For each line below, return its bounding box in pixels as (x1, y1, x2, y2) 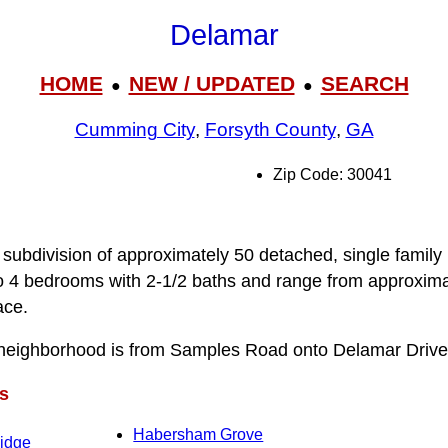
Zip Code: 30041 (273, 166, 392, 183)
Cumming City (74, 119, 195, 141)
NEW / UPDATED (128, 71, 295, 95)
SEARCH (320, 71, 409, 95)
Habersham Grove (133, 426, 264, 444)
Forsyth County (204, 119, 336, 141)
